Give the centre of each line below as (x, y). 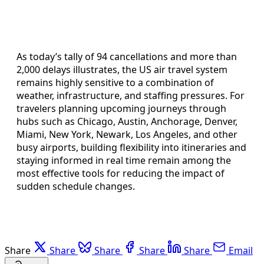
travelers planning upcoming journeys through (121, 108)
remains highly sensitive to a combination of (115, 82)
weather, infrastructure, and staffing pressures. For (131, 95)
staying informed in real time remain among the (124, 160)
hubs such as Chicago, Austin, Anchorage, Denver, (127, 121)
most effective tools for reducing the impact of (121, 173)
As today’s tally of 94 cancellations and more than (127, 56)
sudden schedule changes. (76, 186)
